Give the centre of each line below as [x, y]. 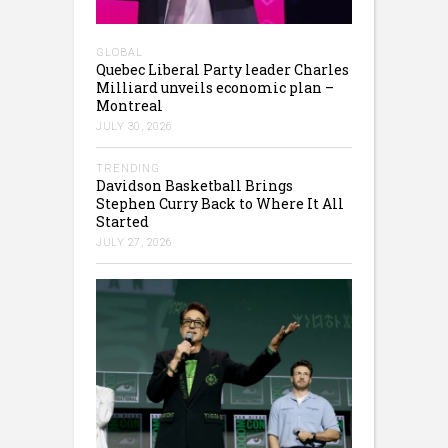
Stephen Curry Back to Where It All [220, 204]
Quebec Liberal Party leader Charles [222, 70]
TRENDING [128, 169]
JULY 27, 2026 [134, 243]
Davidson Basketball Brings [194, 186]
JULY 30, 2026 [134, 127]
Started [122, 222]
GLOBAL [119, 53]
